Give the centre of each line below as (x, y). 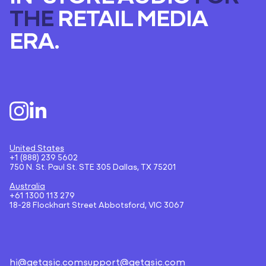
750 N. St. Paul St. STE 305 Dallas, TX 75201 (93, 168)
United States (37, 149)
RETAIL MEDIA (130, 20)
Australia (27, 187)
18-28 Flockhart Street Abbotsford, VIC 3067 (97, 206)
